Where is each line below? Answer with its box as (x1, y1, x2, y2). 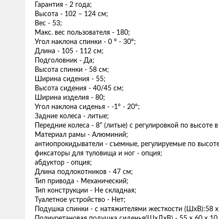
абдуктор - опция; (35, 159, 92, 166)
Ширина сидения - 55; (35, 76, 106, 83)
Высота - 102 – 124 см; (35, 11, 108, 18)
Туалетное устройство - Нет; (35, 197, 126, 203)
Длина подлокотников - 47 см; (35, 169, 133, 175)
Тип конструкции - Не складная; (35, 187, 136, 194)
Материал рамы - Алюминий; (35, 131, 128, 138)
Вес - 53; (35, 20, 62, 27)
